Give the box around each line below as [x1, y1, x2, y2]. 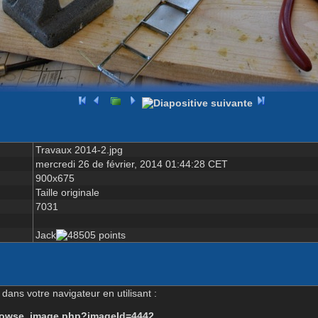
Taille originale [35, 186, 99, 198]
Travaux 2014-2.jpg [35, 143, 123, 155]
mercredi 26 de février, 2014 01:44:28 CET [35, 158, 228, 170]
